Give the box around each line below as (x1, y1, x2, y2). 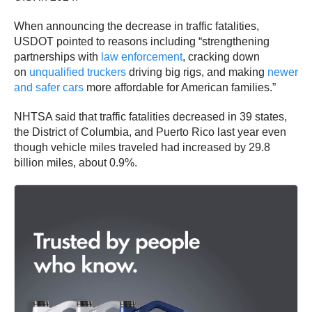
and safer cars (14, 81, 84, 93)
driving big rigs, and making (126, 65, 267, 78)
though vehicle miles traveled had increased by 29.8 (14, 141, 270, 153)
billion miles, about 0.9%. (14, 156, 137, 169)
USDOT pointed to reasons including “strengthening (14, 35, 270, 47)
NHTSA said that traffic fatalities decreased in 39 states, (14, 110, 287, 123)
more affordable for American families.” (84, 81, 276, 93)
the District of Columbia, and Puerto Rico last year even (14, 125, 286, 138)
